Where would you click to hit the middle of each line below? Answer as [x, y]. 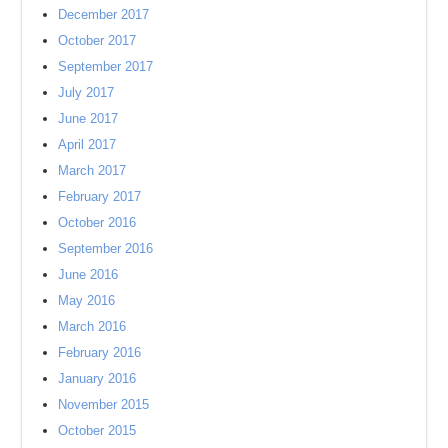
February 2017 [100, 196]
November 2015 [104, 404]
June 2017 [88, 118]
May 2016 [87, 300]
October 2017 [97, 40]
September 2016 [106, 248]
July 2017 [86, 92]
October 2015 [97, 430]
